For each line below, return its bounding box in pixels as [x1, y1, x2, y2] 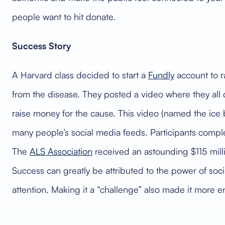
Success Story [12, 40, 71, 51]
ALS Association [30, 146, 92, 157]
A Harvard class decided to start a [12, 69, 148, 80]
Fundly [148, 69, 174, 80]
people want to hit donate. [12, 11, 116, 22]
